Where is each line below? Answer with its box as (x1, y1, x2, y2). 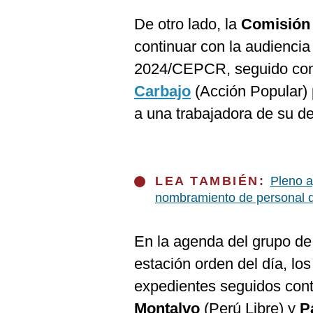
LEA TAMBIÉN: (155, 174, 270, 188)
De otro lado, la (134, 15, 241, 33)
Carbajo (134, 82, 191, 100)
